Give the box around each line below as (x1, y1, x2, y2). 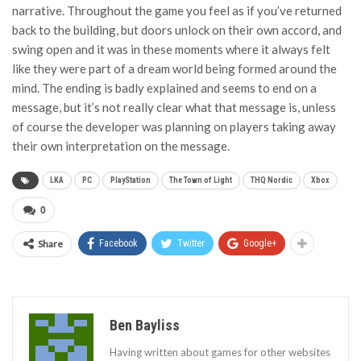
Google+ (243, 237, 276, 249)
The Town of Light (169, 175, 232, 185)
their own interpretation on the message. (12, 138, 230, 153)
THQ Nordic (251, 175, 293, 185)
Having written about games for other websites (110, 345, 330, 359)
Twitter (177, 237, 205, 249)
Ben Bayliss (110, 316, 180, 334)
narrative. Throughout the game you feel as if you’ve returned (12, 2, 342, 18)
